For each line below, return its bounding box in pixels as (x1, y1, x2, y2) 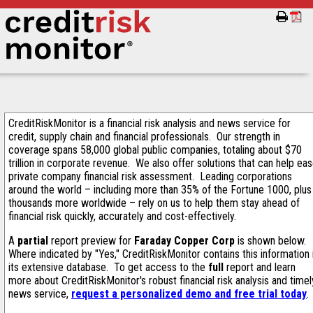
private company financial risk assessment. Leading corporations (8, 170, 292, 183)
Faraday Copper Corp (134, 234, 235, 247)
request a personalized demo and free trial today (71, 287, 307, 300)
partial (17, 234, 48, 247)
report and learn (224, 261, 296, 274)
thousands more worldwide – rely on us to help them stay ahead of (8, 196, 300, 210)
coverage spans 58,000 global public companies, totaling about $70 (8, 143, 302, 156)
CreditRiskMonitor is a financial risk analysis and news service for (8, 117, 291, 130)
